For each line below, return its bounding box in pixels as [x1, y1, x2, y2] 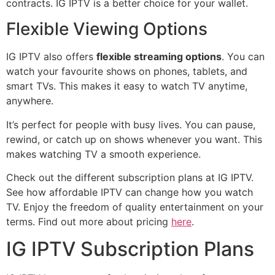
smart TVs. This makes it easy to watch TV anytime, [6, 80, 247, 93]
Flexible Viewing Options [6, 18, 207, 40]
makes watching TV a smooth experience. [6, 147, 201, 160]
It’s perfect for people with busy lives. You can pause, [6, 118, 255, 131]
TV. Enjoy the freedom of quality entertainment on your [6, 200, 263, 213]
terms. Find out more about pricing [6, 215, 171, 228]
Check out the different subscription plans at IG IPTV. [6, 171, 254, 184]
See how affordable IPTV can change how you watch [6, 185, 253, 198]
